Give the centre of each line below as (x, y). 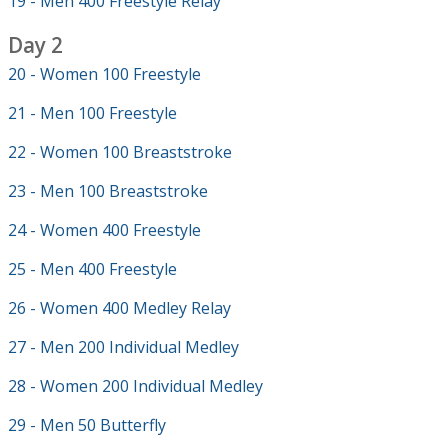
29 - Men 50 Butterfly (87, 425)
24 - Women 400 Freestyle (104, 230)
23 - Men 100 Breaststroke (108, 191)
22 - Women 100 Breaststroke (120, 152)
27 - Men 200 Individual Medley (123, 347)
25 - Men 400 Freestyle (92, 269)
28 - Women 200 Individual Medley (135, 386)
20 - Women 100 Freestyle (104, 74)
